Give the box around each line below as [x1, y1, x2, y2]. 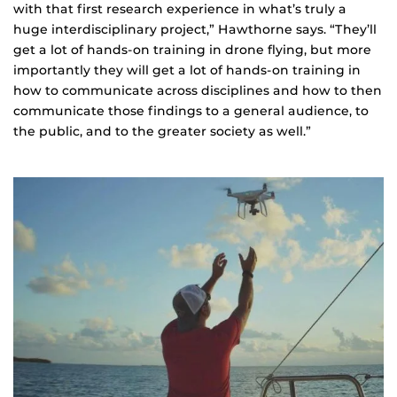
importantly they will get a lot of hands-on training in [13, 62, 361, 79]
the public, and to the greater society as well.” [13, 123, 311, 140]
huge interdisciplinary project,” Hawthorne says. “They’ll [13, 21, 377, 38]
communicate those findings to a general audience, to [13, 103, 369, 120]
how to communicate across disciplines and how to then [13, 82, 382, 99]
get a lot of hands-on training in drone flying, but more [13, 42, 371, 58]
